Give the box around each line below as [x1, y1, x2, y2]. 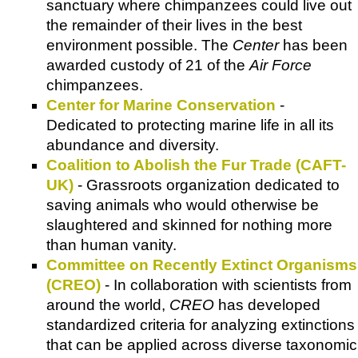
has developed [214, 296, 320, 313]
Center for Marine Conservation [46, 96, 276, 113]
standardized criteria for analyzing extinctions [46, 316, 355, 333]
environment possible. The [46, 36, 233, 54]
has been [279, 36, 348, 54]
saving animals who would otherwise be [46, 196, 319, 213]
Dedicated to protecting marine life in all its [46, 116, 334, 133]
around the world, [46, 296, 169, 313]
